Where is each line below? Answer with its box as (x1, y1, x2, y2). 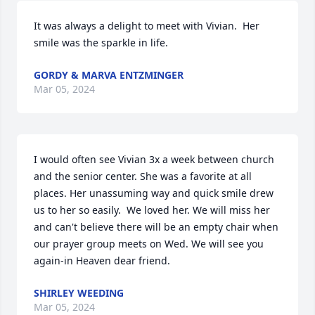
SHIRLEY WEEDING (34, 286, 124, 300)
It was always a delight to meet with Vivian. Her (34, 19, 259, 32)
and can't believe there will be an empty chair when (34, 220, 278, 233)
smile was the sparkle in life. (34, 36, 168, 49)
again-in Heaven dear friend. (34, 254, 170, 267)
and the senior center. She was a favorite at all (34, 169, 252, 183)
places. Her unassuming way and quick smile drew (34, 186, 274, 200)
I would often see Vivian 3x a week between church (34, 153, 274, 166)
